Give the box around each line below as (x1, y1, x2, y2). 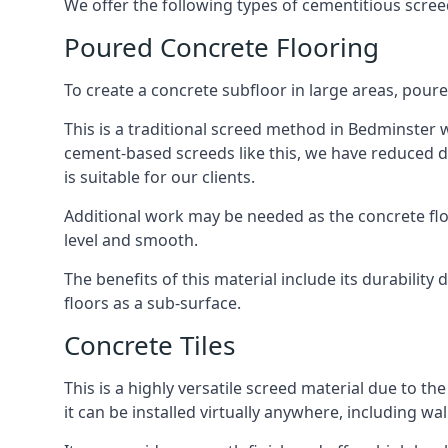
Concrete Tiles (64, 327, 235, 363)
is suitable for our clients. (64, 166, 255, 188)
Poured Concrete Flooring (64, 29, 379, 65)
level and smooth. (64, 229, 198, 251)
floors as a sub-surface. (64, 292, 241, 314)
